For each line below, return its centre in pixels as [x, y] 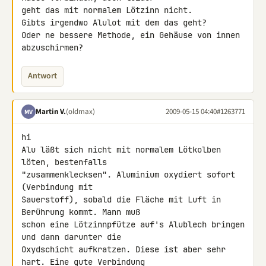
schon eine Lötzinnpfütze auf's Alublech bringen [133, 224]
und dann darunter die [74, 237]
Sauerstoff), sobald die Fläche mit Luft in [121, 199]
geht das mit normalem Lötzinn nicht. [107, 10]
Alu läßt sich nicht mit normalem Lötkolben [121, 150]
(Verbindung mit [59, 187]
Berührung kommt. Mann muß [83, 212]
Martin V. [51, 111]
